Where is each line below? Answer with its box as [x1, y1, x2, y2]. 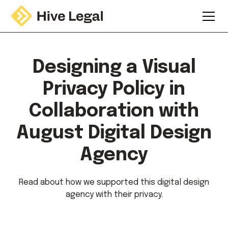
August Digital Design [16, 124, 212, 142]
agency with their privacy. [65, 190, 163, 199]
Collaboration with [29, 102, 199, 121]
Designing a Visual [32, 59, 196, 77]
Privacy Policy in [43, 80, 185, 99]
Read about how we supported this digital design [19, 178, 209, 187]
